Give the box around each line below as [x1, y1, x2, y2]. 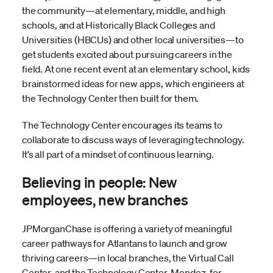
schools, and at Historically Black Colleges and [22, 19, 215, 32]
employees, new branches [22, 191, 188, 209]
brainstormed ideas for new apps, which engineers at [22, 77, 244, 90]
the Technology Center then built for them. [22, 92, 199, 105]
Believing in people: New [22, 173, 177, 191]
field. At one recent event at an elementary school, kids [22, 63, 250, 76]
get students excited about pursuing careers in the [22, 48, 232, 61]
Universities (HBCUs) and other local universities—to [22, 34, 244, 46]
